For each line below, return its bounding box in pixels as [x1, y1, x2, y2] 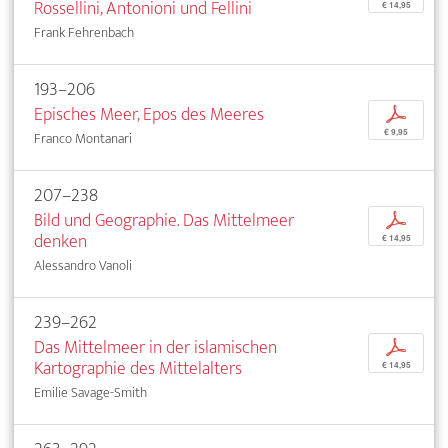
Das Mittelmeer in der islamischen [34, 332, 277, 364]
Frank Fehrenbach [34, 21, 134, 45]
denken [34, 226, 87, 258]
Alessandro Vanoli [34, 254, 132, 278]
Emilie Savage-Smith [34, 381, 147, 405]
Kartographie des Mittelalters [34, 353, 242, 385]
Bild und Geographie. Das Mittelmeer [34, 205, 294, 237]
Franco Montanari [34, 127, 132, 151]
